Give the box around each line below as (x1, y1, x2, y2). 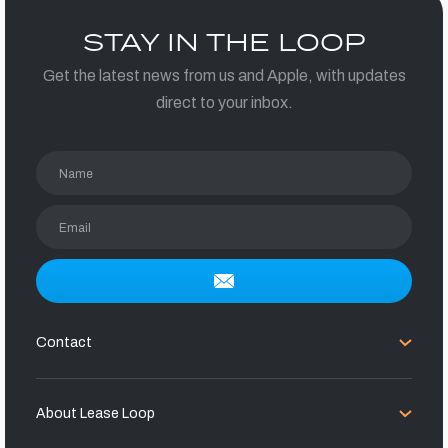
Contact (36, 335, 93, 350)
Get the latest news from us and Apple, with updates (42, 66, 406, 84)
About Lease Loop (36, 406, 156, 421)
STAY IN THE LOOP (82, 24, 366, 58)
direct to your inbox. (155, 93, 293, 111)
